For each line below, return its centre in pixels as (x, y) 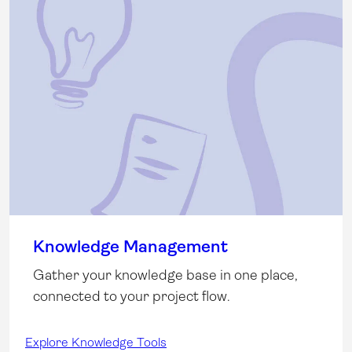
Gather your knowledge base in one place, (165, 275)
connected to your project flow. (132, 296)
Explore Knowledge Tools (96, 342)
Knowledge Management (130, 246)
